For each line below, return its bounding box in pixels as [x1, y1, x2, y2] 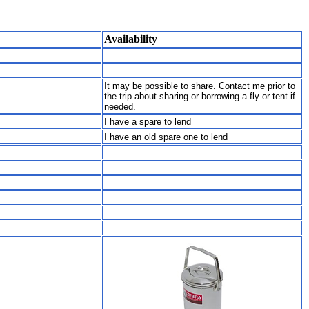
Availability [104, 33, 157, 46]
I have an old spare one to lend [104, 132, 228, 143]
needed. [104, 101, 136, 112]
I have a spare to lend [104, 117, 191, 128]
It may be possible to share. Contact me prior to [104, 81, 295, 92]
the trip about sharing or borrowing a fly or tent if [104, 91, 295, 102]
